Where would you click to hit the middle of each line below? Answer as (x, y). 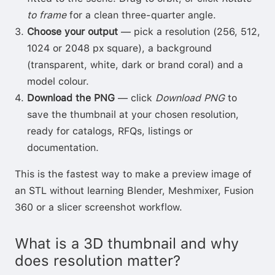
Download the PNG (71, 98)
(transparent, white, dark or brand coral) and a (135, 64)
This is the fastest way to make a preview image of (133, 174)
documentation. (63, 147)
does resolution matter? (98, 260)
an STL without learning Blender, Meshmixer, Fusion (134, 190)
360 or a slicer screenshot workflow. (99, 207)
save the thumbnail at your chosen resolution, (133, 114)
